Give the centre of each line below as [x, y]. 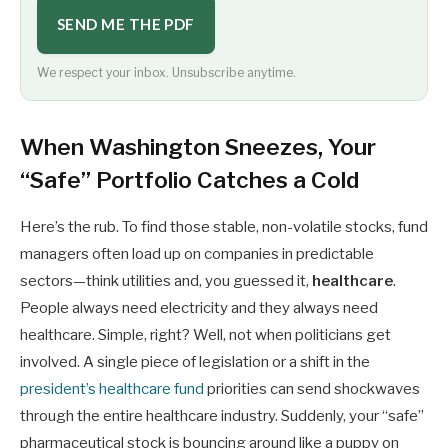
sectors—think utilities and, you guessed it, [166, 281]
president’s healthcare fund [112, 389]
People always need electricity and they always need [199, 308]
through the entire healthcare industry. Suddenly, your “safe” [222, 416]
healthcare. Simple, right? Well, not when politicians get [205, 335]
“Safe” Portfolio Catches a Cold [189, 180]
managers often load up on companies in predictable [197, 254]
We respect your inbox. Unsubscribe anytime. [166, 72]
